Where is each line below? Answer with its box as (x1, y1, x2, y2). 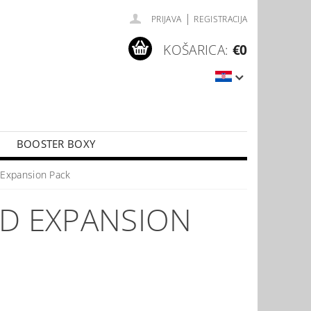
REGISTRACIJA (194, 13, 248, 25)
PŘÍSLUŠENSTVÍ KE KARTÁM (58, 161, 194, 176)
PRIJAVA (151, 13, 182, 25)
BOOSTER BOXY (16, 136, 96, 151)
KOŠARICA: (163, 40, 229, 59)
